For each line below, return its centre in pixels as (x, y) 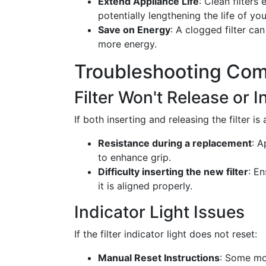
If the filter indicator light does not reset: (166, 234)
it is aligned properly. (145, 186)
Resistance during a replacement (175, 143)
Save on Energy (134, 30)
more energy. (127, 44)
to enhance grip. (134, 157)
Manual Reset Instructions (159, 258)
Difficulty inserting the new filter (173, 172)
